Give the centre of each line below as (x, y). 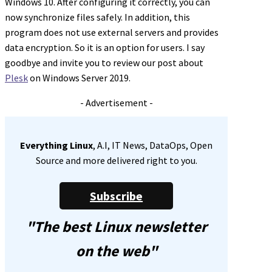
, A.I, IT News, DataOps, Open (153, 145)
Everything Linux (57, 145)
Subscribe (117, 195)
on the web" (116, 250)
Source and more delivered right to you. (116, 160)
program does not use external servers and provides (112, 32)
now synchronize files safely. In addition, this (97, 17)
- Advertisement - (116, 102)
